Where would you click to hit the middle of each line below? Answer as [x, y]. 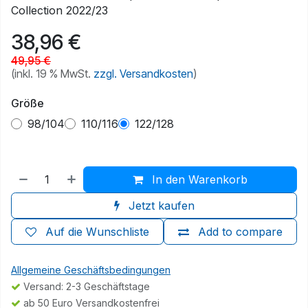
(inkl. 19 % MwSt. [52, 74]
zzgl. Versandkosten [143, 74]
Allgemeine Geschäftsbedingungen [91, 270]
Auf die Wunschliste [97, 232]
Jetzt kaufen [159, 206]
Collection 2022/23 [59, 10]
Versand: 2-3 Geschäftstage [85, 286]
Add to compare [240, 232]
